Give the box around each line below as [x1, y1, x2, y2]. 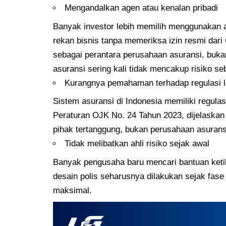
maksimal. [53, 185, 92, 195]
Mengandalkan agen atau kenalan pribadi [65, 3, 218, 13]
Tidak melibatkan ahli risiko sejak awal [65, 139, 210, 149]
